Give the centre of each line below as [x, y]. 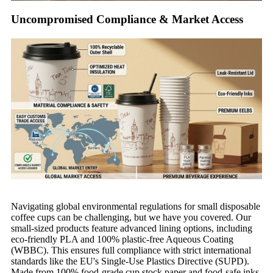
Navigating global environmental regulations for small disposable [136, 207]
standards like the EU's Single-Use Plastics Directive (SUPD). [130, 261]
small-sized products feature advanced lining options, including [132, 229]
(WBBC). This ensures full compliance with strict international [131, 250]
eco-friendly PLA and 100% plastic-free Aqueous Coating [122, 239]
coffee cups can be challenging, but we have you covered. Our [131, 218]
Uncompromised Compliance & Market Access [127, 19]
